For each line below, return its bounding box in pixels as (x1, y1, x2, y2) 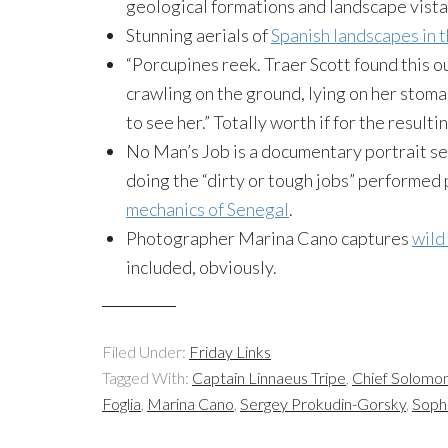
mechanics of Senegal (126, 197, 289, 220)
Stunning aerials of (126, 23, 271, 46)
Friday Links (189, 341, 271, 361)
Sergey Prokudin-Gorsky (240, 393, 406, 413)
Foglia (102, 393, 141, 413)
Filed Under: (102, 341, 189, 361)
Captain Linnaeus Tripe (192, 367, 346, 387)
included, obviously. (126, 255, 277, 278)
